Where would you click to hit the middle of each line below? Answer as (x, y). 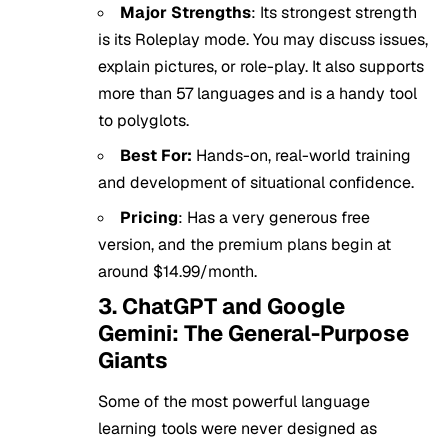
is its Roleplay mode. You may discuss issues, (263, 39)
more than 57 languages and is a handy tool (257, 93)
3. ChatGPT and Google (221, 305)
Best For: (158, 155)
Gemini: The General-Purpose (253, 332)
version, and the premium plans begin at (244, 244)
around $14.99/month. (177, 271)
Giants (133, 359)
